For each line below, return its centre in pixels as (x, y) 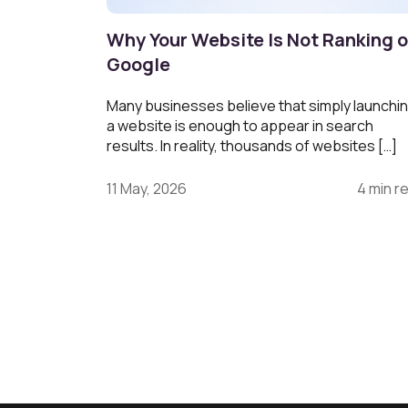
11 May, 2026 (147, 188)
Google (138, 64)
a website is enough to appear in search (240, 125)
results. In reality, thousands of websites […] (252, 145)
